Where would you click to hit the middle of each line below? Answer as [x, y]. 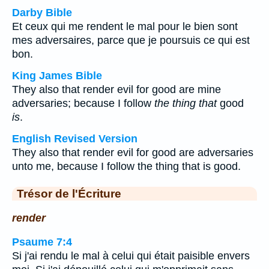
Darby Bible [42, 13]
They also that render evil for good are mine [116, 89]
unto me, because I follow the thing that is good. [126, 166]
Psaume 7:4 [42, 242]
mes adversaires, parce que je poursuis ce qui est [131, 40]
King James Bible [57, 76]
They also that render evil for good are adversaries [133, 153]
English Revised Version [75, 139]
